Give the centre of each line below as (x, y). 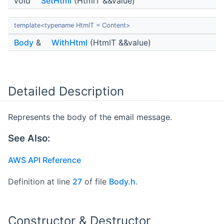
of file (95, 181)
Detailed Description (66, 91)
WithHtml (69, 43)
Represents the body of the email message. (90, 117)
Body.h (122, 181)
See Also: (29, 138)
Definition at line (40, 181)
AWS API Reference (44, 160)
